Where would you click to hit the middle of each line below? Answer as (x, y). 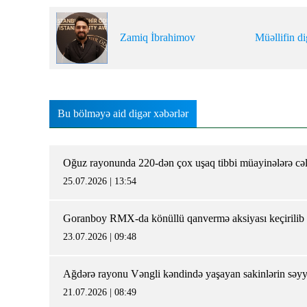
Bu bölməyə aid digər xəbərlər (123, 113)
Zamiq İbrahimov (158, 38)
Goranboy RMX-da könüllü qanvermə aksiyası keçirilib (184, 218)
